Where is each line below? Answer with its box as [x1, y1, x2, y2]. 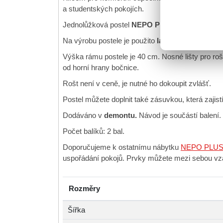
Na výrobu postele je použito [63, 37, 157, 45]
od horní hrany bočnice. [63, 64, 139, 72]
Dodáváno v [63, 111, 104, 119]
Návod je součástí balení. [137, 111, 221, 119]
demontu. [104, 111, 137, 119]
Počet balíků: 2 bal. [63, 127, 124, 135]
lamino [157, 37, 180, 45]
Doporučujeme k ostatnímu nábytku [63, 143, 181, 151]
